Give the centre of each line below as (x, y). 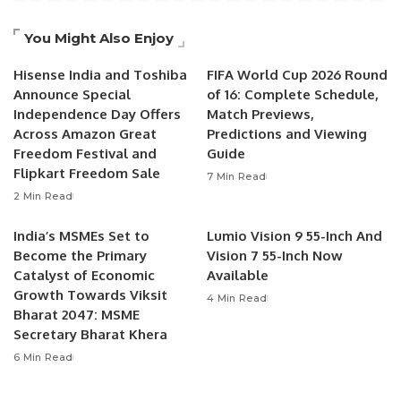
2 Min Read (43, 196)
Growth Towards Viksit (90, 295)
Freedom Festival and (85, 154)
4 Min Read (237, 299)
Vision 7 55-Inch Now (275, 256)
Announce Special (72, 95)
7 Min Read (237, 177)
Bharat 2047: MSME (77, 315)
